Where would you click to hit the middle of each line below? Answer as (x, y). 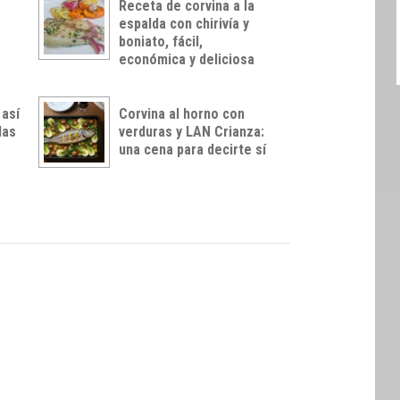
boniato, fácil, (161, 41)
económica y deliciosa (187, 59)
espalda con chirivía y (184, 23)
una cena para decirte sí (192, 149)
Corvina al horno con (182, 113)
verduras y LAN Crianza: (192, 131)
